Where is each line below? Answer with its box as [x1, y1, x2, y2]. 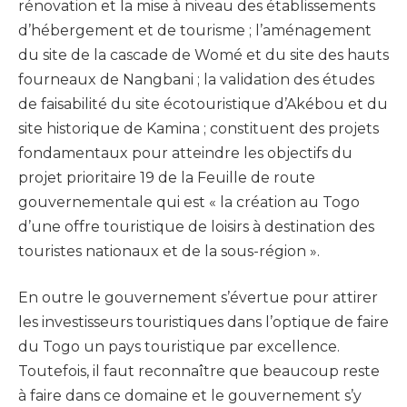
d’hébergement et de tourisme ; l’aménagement [18, 21, 372, 39]
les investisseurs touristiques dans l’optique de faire [18, 313, 389, 332]
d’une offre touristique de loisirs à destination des [18, 217, 374, 235]
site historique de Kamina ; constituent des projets [18, 119, 379, 137]
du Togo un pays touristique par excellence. [18, 338, 340, 356]
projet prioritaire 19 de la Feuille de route [18, 168, 315, 186]
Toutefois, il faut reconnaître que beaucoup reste [18, 362, 380, 381]
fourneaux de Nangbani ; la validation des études [18, 70, 374, 88]
